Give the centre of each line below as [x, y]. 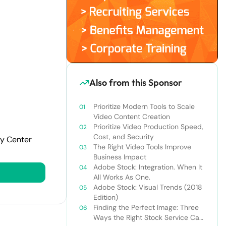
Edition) [106, 197]
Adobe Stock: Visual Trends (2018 [148, 187]
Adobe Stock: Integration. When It [148, 167]
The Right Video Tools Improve [142, 147]
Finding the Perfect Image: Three [146, 207]
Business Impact [120, 157]
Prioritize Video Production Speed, [148, 127]
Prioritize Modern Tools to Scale [144, 106]
